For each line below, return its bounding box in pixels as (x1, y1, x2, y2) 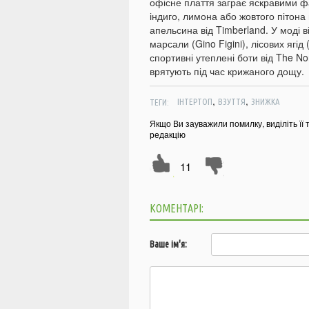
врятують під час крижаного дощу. (150, 64, 304, 79)
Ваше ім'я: (150, 239, 187, 250)
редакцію (150, 128, 186, 141)
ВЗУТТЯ (217, 97, 246, 107)
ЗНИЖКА (250, 97, 280, 107)
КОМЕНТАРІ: (150, 202, 203, 215)
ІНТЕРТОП (177, 97, 212, 107)
